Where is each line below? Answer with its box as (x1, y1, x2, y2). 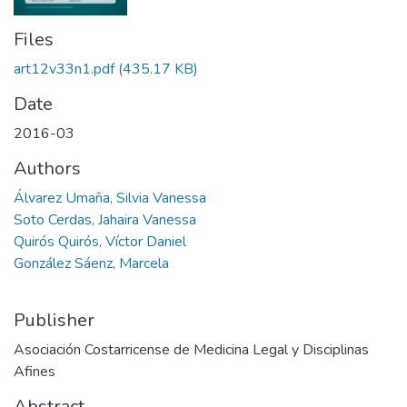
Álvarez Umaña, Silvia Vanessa (14, 188, 206, 209)
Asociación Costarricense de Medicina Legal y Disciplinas (14, 340, 369, 361)
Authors (14, 156, 81, 182)
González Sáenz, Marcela (14, 253, 169, 274)
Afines (14, 362, 55, 382)
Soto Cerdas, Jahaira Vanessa (14, 210, 196, 231)
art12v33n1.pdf (14, 59, 114, 80)
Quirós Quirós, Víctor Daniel (14, 232, 186, 253)
